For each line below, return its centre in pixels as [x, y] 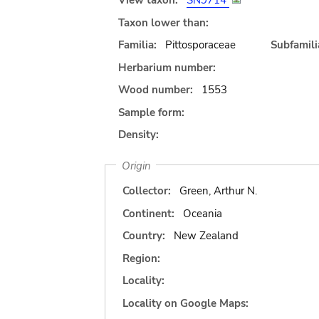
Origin [136, 165]
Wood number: [156, 90]
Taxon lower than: [163, 22]
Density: [138, 135]
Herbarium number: [167, 67]
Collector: [147, 191]
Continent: [148, 213]
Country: [144, 236]
